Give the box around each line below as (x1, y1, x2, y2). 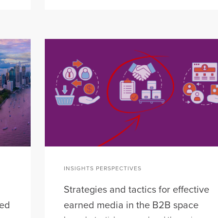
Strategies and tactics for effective (64, 184, 209, 196)
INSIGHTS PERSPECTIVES (64, 164, 142, 172)
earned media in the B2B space (64, 200, 199, 212)
